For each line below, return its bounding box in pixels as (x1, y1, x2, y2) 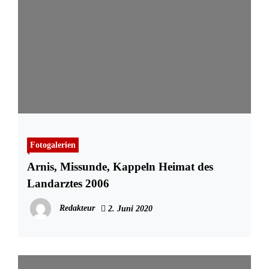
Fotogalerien (30, 140, 76, 150)
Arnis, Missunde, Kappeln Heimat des (27, 160, 213, 174)
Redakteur (59, 204, 95, 213)
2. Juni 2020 (106, 204, 153, 214)
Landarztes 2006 (27, 177, 109, 190)
